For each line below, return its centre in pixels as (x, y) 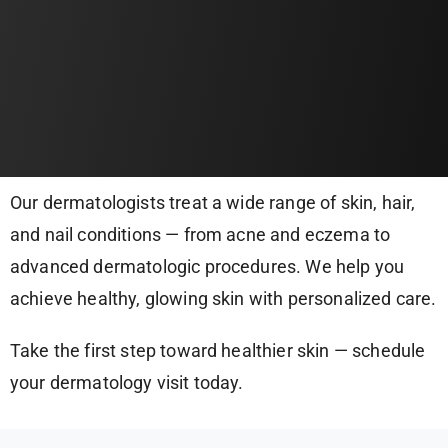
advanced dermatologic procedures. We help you (207, 266)
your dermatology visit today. (127, 382)
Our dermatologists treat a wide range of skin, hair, (213, 202)
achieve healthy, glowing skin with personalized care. (223, 298)
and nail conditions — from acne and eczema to (200, 234)
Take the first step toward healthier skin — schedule (218, 350)
